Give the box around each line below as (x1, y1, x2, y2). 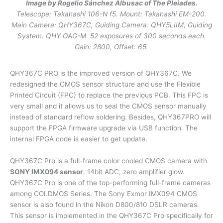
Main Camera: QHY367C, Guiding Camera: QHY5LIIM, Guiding (11, 20, 212, 29)
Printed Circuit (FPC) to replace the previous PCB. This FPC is (10, 91, 208, 100)
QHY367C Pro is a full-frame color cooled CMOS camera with (10, 157, 207, 165)
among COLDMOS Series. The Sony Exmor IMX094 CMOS (10, 190, 197, 198)
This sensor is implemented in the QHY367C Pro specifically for (10, 212, 213, 220)
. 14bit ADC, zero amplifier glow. (83, 168, 185, 176)
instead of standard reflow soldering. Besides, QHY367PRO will (10, 113, 211, 121)
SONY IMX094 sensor (10, 168, 83, 176)
